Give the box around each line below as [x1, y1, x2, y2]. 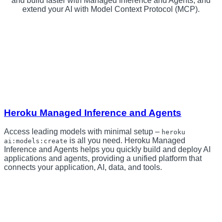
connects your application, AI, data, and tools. [4, 163, 162, 172]
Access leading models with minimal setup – [4, 127, 162, 136]
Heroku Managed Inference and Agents [4, 107, 181, 118]
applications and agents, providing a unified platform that [4, 154, 202, 163]
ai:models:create [4, 137, 67, 145]
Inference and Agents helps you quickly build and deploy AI [4, 145, 211, 154]
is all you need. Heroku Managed [67, 136, 185, 145]
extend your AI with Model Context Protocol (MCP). [22, 4, 200, 13]
